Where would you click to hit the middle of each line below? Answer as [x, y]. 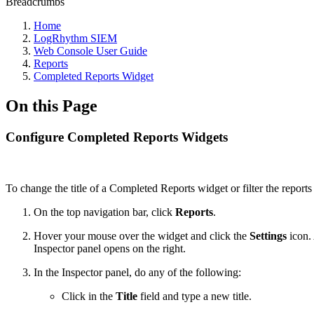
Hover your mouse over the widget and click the [142, 235]
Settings [268, 235]
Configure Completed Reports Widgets [117, 137]
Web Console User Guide [90, 51]
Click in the [89, 296]
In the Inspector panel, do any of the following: [137, 272]
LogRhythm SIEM [75, 38]
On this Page [52, 105]
